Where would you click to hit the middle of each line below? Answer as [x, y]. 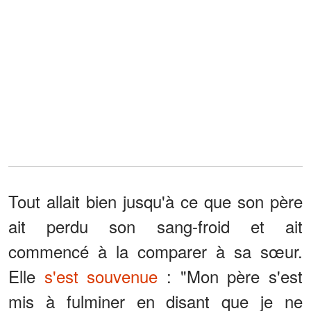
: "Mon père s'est [230, 276]
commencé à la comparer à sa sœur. [155, 251]
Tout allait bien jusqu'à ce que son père [155, 201]
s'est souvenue [101, 276]
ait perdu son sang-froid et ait [155, 226]
